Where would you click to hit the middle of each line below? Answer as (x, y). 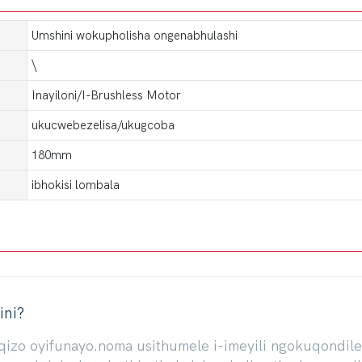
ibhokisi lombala (75, 185)
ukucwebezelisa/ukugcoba (103, 125)
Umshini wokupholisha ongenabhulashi (134, 35)
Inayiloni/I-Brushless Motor (106, 95)
